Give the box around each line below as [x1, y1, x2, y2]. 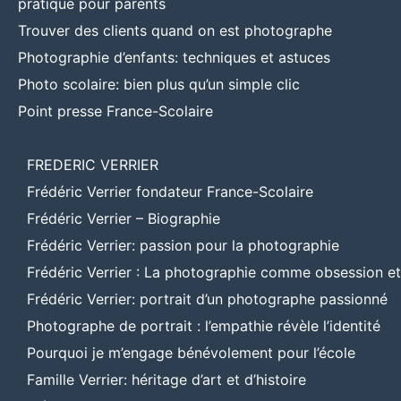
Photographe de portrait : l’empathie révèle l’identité [27, 316, 380, 335]
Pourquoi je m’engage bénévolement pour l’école [27, 343, 355, 362]
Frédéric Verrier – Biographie [27, 209, 220, 227]
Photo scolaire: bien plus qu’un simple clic [18, 74, 300, 93]
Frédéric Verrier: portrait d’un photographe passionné [27, 289, 388, 308]
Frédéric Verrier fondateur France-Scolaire [27, 182, 313, 200]
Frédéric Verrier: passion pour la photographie [27, 235, 339, 254]
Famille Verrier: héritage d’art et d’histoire [27, 370, 306, 388]
